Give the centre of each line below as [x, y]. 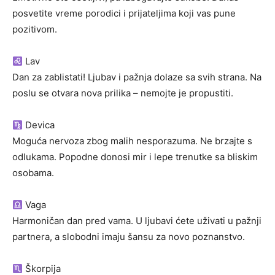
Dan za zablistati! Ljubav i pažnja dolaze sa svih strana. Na [137, 77]
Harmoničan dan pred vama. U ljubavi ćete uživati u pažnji [137, 221]
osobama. [33, 173]
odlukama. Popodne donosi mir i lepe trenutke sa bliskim [135, 157]
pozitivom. [35, 29]
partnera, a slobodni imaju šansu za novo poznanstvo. [129, 237]
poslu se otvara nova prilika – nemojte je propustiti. [123, 93]
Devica [39, 125]
